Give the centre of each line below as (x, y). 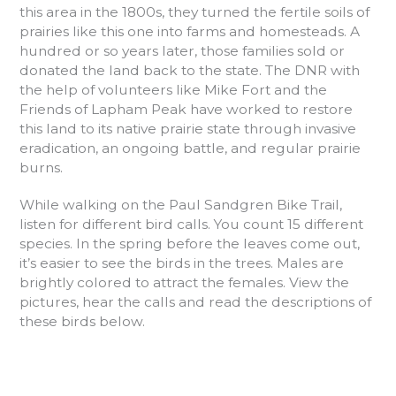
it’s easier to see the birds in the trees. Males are (182, 263)
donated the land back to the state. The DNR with (190, 70)
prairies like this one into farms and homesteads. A (190, 31)
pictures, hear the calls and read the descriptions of (195, 302)
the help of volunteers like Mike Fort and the (173, 89)
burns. (43, 167)
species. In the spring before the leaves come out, (190, 244)
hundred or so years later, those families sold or (182, 50)
